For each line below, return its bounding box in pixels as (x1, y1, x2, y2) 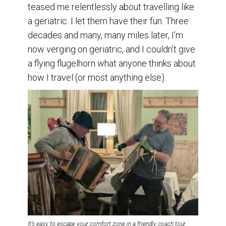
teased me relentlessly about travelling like (28, 1, 194, 12)
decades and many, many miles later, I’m (28, 29, 183, 40)
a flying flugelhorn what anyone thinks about (28, 58, 196, 69)
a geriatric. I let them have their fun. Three (28, 15, 189, 26)
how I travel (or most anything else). (28, 72, 166, 83)
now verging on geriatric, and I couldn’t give (28, 43, 195, 54)
